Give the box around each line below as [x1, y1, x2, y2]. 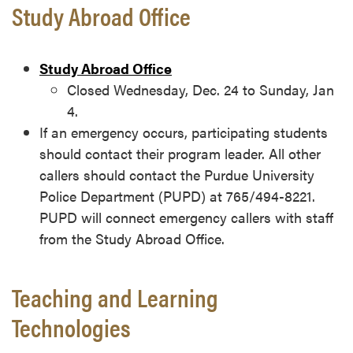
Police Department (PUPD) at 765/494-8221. [39, 186, 315, 206]
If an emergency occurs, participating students [39, 122, 328, 143]
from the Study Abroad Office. [39, 229, 229, 249]
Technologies [12, 309, 131, 345]
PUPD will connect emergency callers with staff [39, 207, 333, 228]
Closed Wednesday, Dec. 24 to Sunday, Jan [67, 80, 334, 100]
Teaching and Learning [12, 279, 218, 315]
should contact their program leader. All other [39, 143, 321, 164]
